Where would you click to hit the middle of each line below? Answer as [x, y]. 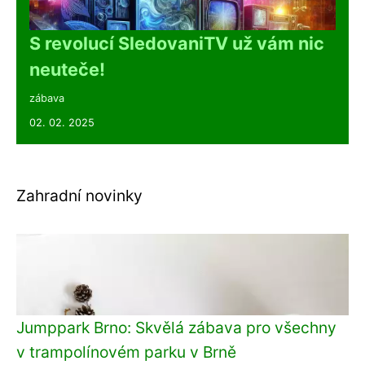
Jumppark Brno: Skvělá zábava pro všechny [176, 327]
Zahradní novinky [79, 195]
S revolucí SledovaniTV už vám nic [177, 43]
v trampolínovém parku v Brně [126, 352]
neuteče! [67, 69]
